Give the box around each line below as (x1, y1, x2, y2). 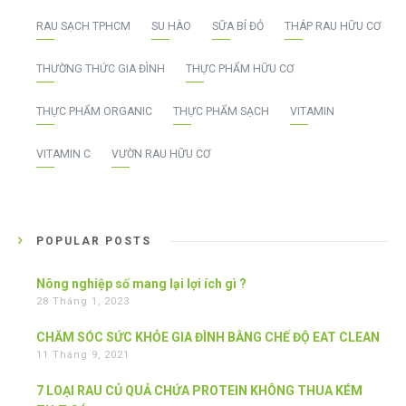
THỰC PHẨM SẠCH (173, 105, 269, 119)
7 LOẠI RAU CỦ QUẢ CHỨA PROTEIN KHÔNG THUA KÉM (36, 383, 362, 399)
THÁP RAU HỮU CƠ (285, 20, 381, 34)
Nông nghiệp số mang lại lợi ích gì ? (36, 276, 246, 292)
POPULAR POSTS (36, 235, 151, 248)
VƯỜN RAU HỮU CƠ (111, 148, 210, 161)
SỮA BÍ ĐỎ (212, 20, 264, 34)
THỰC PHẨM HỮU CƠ (186, 63, 294, 76)
